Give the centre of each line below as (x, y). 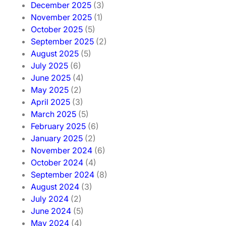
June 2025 (51, 78)
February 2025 (58, 126)
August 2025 (55, 54)
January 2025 (57, 138)
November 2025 (61, 17)
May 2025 (50, 90)
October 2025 (57, 30)
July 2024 (50, 199)
